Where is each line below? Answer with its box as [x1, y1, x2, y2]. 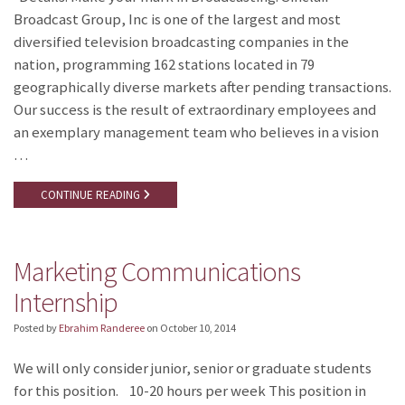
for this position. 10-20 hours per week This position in [14, 381, 366, 400]
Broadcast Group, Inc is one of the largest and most [14, 10, 341, 30]
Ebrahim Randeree [59, 320, 145, 334]
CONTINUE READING [41, 187, 143, 203]
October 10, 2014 [160, 320, 236, 334]
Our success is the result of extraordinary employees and [14, 100, 376, 120]
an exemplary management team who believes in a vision [14, 123, 379, 143]
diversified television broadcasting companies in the [14, 33, 349, 52]
